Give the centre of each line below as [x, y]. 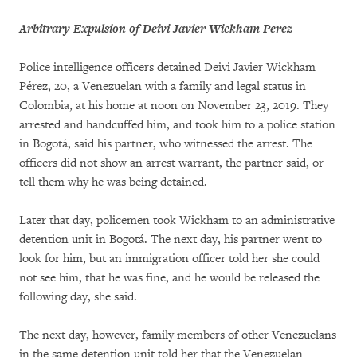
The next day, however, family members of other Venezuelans [178, 335]
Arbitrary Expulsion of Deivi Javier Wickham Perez [156, 29]
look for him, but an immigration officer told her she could [169, 259]
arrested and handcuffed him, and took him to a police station [177, 125]
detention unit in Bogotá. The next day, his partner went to [171, 240]
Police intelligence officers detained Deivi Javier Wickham [167, 68]
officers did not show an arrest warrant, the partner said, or [171, 163]
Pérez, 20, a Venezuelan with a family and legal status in [163, 87]
